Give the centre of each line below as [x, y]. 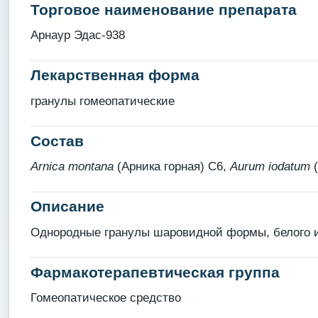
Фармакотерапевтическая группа [155, 272]
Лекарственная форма [115, 75]
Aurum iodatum [270, 167]
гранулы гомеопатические [102, 101]
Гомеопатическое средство [105, 298]
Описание [67, 207]
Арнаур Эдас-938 [77, 35]
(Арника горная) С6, [171, 167]
